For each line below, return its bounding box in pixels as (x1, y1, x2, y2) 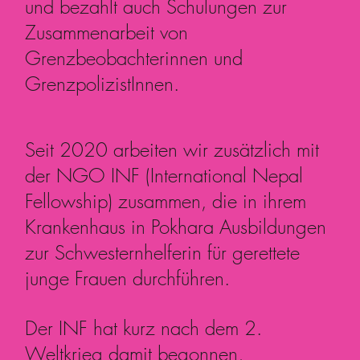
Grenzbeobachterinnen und (25, 44, 243, 71)
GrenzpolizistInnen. (25, 70, 180, 96)
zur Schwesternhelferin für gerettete (25, 239, 301, 265)
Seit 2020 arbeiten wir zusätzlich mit (25, 136, 320, 162)
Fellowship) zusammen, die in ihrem (25, 187, 307, 214)
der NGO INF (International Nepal (25, 162, 304, 188)
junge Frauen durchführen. (25, 264, 231, 291)
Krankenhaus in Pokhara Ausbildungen (25, 213, 327, 239)
